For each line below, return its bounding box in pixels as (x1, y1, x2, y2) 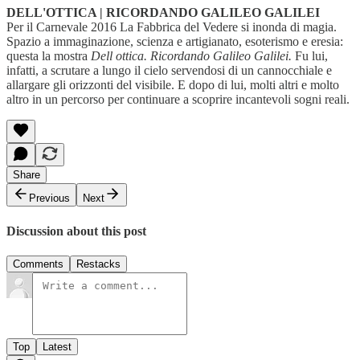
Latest (43, 340, 72, 353)
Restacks (76, 257, 121, 270)
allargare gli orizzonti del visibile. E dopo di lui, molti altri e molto (6, 78, 339, 92)
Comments (13, 257, 63, 270)
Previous (29, 192, 70, 205)
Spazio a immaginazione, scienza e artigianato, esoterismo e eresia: (6, 35, 343, 49)
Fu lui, (295, 49, 328, 63)
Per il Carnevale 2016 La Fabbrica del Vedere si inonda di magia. (6, 20, 337, 35)
